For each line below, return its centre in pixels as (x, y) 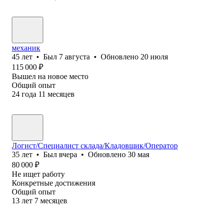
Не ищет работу (38, 174)
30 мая (138, 154)
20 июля (154, 56)
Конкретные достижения (54, 183)
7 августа (74, 56)
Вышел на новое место (50, 76)
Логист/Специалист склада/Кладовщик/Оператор (95, 145)
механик (26, 48)
